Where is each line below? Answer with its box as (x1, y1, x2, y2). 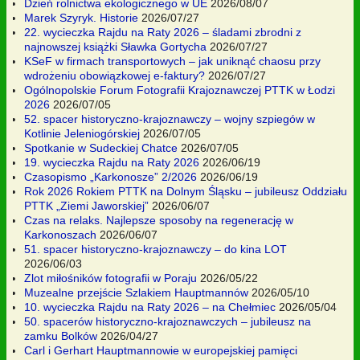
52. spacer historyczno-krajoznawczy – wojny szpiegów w (24, 112, 315, 126)
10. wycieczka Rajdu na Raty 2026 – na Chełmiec (24, 301, 276, 314)
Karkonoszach (24, 228, 96, 242)
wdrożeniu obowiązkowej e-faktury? (24, 69, 205, 83)
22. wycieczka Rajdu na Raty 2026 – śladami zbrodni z (24, 26, 301, 39)
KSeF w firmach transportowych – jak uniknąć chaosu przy (24, 55, 321, 68)
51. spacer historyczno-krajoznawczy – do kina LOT (24, 243, 287, 256)
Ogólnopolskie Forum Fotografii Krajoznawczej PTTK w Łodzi (24, 84, 335, 97)
